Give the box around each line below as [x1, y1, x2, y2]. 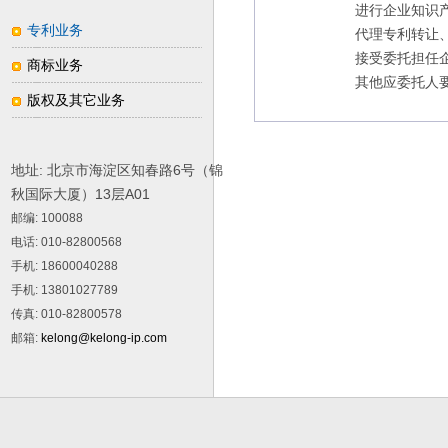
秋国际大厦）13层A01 [11, 186, 150, 202]
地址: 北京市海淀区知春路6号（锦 [11, 162, 223, 178]
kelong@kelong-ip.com [41, 331, 167, 345]
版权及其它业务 [27, 92, 125, 108]
